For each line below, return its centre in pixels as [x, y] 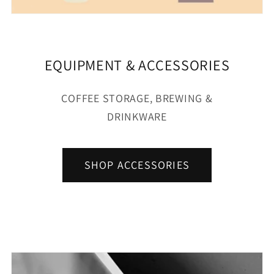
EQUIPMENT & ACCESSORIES [137, 65]
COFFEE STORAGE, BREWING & [137, 98]
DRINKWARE [137, 116]
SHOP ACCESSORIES [137, 165]
